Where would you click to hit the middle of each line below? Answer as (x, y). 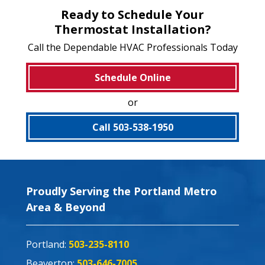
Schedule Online (132, 77)
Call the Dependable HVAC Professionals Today (132, 47)
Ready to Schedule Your (132, 14)
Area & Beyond (66, 207)
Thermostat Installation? (132, 29)
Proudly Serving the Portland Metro (122, 191)
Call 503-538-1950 (132, 127)
